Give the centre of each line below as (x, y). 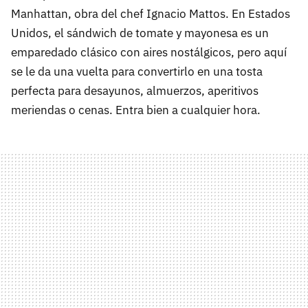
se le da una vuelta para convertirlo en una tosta (137, 71)
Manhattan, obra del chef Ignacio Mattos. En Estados (151, 13)
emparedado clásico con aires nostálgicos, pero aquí (149, 52)
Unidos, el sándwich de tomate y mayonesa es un (140, 33)
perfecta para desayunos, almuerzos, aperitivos (135, 90)
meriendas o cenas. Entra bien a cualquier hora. (136, 110)
